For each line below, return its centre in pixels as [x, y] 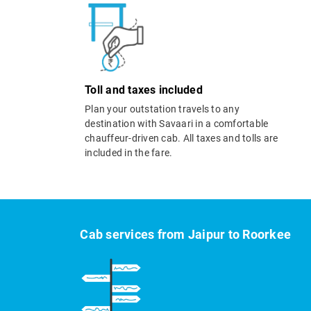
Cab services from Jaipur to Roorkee [186, 235]
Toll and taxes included [144, 90]
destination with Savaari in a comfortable [177, 124]
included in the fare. [129, 153]
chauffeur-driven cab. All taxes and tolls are [182, 138]
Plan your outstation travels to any [162, 109]
